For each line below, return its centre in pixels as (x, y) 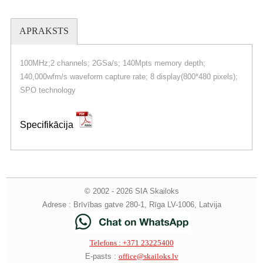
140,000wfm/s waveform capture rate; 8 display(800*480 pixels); (129, 76)
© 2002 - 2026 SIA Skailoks (131, 191)
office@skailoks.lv (148, 257)
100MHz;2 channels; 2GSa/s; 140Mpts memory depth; (112, 63)
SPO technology (48, 90)
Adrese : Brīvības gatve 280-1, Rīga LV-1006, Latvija (131, 205)
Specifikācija (48, 124)
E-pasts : (102, 257)
